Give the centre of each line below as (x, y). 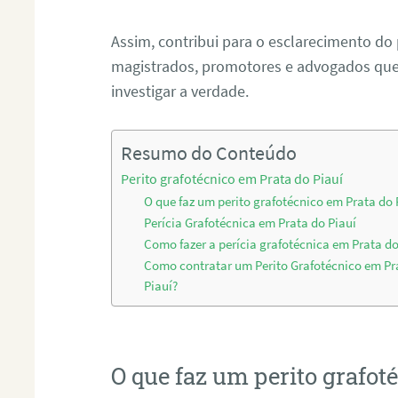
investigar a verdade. (180, 91)
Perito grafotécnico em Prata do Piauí (232, 178)
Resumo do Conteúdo (209, 153)
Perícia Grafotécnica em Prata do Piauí (251, 223)
